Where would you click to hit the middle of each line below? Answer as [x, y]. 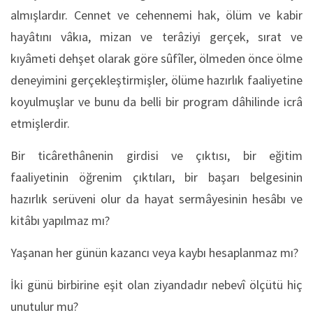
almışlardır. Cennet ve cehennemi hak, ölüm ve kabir [156, 15]
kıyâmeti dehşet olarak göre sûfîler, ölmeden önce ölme [156, 58]
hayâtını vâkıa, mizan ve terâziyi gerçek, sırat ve [156, 36]
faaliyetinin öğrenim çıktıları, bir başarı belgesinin [156, 177]
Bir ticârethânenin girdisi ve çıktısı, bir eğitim [156, 155]
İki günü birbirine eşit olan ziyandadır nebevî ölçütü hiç [156, 284]
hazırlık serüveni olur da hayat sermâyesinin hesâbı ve [156, 198]
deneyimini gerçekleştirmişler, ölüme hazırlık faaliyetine [156, 80]
